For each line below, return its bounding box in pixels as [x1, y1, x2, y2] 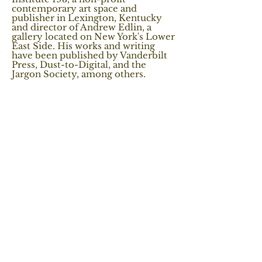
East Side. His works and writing [12, 40, 155, 52]
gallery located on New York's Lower [12, 31, 175, 43]
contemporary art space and [12, 3, 137, 15]
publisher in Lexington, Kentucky [12, 12, 162, 24]
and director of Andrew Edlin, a [12, 22, 151, 33]
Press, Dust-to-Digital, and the [12, 59, 146, 71]
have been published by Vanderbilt [12, 50, 167, 61]
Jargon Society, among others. [12, 68, 148, 80]
